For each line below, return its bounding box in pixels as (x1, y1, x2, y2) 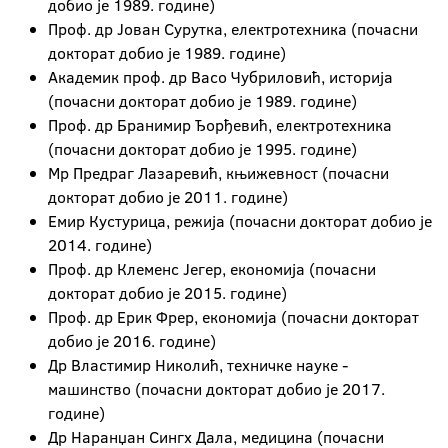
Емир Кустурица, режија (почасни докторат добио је (48, 210, 432, 232)
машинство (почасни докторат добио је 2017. (48, 378, 385, 400)
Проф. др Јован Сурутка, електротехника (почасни (48, 18, 418, 40)
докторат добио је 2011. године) (48, 186, 288, 208)
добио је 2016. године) (48, 330, 216, 352)
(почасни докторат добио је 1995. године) (48, 138, 357, 160)
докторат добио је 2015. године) (48, 282, 287, 304)
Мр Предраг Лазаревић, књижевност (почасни (48, 162, 389, 184)
